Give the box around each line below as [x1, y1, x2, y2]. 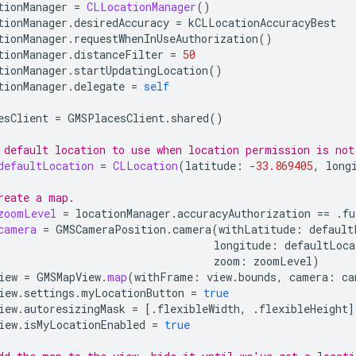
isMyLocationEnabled [24, 316, 145, 332]
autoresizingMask [24, 300, 126, 316]
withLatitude [219, 221, 296, 237]
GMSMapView [37, 269, 101, 284]
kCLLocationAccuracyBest [188, 14, 336, 30]
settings [24, 284, 75, 300]
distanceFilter [74, 46, 164, 62]
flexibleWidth [157, 300, 240, 316]
